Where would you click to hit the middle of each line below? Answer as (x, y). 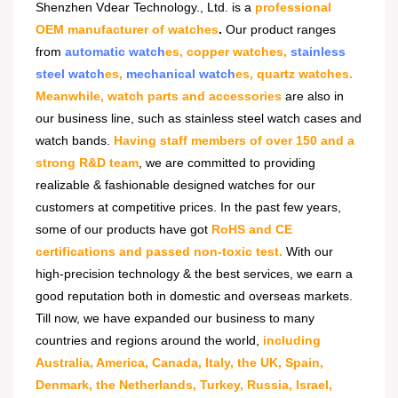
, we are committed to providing (227, 163)
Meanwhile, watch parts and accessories (159, 96)
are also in (313, 96)
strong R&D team (87, 163)
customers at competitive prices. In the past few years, (188, 207)
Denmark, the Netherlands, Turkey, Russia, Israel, (184, 385)
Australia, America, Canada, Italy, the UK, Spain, (179, 362)
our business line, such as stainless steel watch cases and (199, 118)
